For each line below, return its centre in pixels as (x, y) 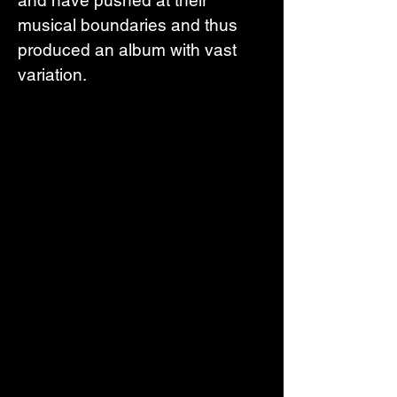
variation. (52, 74)
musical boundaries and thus (130, 24)
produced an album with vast (129, 49)
